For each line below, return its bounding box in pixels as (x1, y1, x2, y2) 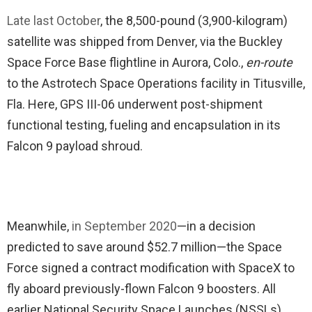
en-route (246, 55, 292, 70)
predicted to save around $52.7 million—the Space (7, 239, 282, 254)
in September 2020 (72, 218, 177, 233)
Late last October (7, 13, 100, 28)
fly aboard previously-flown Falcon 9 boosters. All (7, 281, 276, 296)
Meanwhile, (7, 218, 72, 233)
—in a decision (177, 218, 256, 233)
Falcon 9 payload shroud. (7, 139, 143, 153)
